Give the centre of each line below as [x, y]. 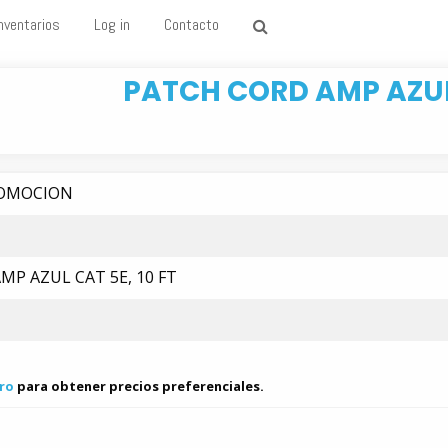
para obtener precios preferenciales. [139, 386]
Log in [112, 25]
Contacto [191, 25]
